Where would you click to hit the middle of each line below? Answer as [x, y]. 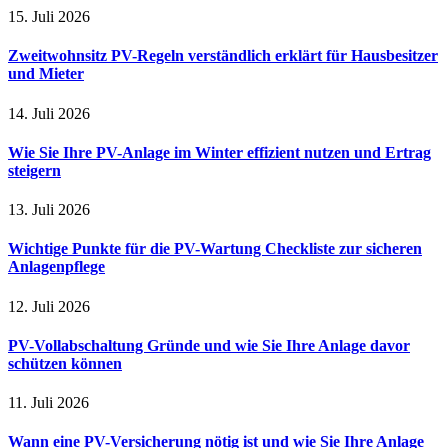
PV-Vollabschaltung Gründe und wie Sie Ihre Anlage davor [209, 345]
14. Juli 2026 [49, 113]
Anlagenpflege [56, 267]
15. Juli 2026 [49, 17]
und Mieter [46, 74]
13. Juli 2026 [49, 210]
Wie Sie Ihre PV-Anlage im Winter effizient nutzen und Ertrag [219, 152]
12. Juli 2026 [49, 306]
